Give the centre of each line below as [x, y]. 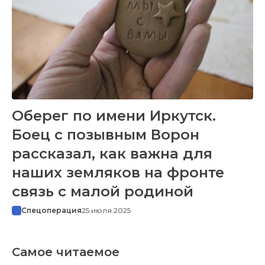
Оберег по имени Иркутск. [114, 115]
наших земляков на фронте [118, 172]
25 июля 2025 [106, 210]
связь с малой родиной [103, 191]
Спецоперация [51, 210]
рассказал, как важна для [112, 153]
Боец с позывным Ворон [106, 134]
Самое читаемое [66, 252]
